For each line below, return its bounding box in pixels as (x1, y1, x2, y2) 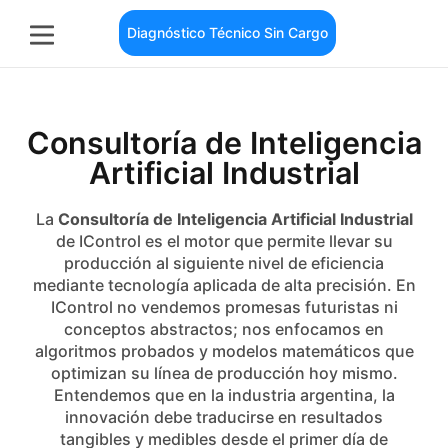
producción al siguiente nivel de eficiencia (64, 253, 384, 273)
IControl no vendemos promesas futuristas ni (50, 297, 398, 317)
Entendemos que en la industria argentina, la (53, 385, 395, 405)
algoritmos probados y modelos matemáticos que (34, 341, 414, 361)
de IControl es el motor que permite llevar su (55, 231, 393, 251)
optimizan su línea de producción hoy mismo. (50, 363, 398, 383)
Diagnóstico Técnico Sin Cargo (127, 24, 329, 41)
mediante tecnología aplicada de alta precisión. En (32, 275, 416, 295)
